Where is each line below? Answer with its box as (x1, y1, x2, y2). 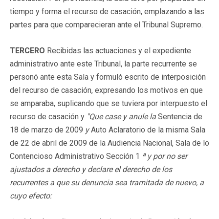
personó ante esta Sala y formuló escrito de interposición (10, 72, 206, 82)
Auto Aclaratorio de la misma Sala (89, 125, 205, 134)
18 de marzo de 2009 (10, 125, 85, 134)
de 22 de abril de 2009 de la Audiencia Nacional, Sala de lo (10, 138, 209, 148)
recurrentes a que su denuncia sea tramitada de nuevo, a (10, 177, 204, 187)
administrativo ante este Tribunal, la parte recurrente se (10, 59, 197, 68)
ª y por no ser (142, 151, 187, 161)
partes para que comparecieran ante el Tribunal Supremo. (10, 20, 203, 29)
